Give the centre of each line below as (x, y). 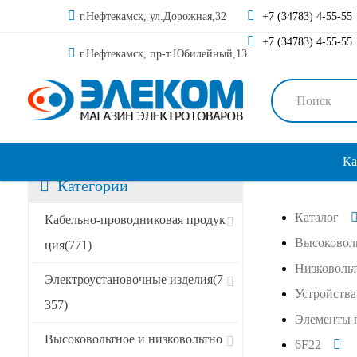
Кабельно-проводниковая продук (135, 220)
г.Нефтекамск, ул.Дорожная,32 (153, 16)
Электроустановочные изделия (129, 279)
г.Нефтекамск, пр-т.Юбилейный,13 (163, 54)
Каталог (317, 217)
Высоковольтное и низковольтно (133, 339)
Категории (93, 186)
